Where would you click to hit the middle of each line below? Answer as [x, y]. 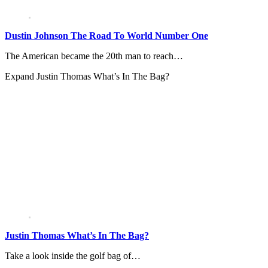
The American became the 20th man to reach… [94, 56]
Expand [21, 77]
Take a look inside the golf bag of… [73, 256]
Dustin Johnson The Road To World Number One [106, 36]
